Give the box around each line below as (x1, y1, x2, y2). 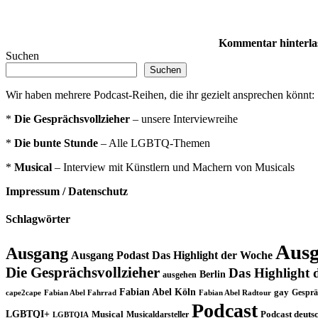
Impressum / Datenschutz (6, 185, 128, 197)
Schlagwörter (6, 213, 70, 226)
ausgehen (163, 270, 197, 280)
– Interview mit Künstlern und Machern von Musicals (52, 160, 295, 173)
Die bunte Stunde (14, 136, 98, 149)
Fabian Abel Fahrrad (44, 289, 116, 297)
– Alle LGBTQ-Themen (98, 136, 210, 149)
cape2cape (6, 289, 41, 297)
